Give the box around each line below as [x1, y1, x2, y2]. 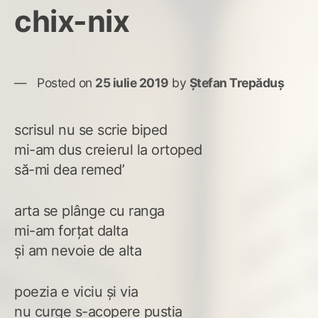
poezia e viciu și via [14, 283, 138, 301]
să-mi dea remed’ [14, 161, 124, 179]
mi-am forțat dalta [14, 222, 128, 240]
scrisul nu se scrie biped [14, 121, 168, 139]
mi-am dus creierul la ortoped [14, 141, 202, 159]
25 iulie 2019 [95, 75, 169, 91]
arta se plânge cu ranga [14, 202, 165, 220]
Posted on [37, 75, 95, 91]
